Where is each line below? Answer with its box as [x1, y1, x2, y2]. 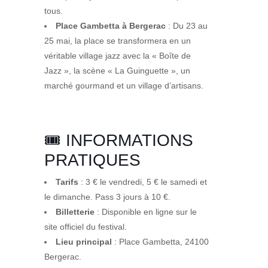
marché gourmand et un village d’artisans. [44, 81, 203, 91]
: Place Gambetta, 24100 [112, 237, 209, 247]
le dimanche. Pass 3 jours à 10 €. [44, 192, 170, 202]
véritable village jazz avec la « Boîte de [44, 51, 191, 61]
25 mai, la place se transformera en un [44, 36, 191, 46]
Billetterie [56, 207, 95, 217]
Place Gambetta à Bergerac [56, 21, 166, 31]
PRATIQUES [44, 151, 141, 170]
